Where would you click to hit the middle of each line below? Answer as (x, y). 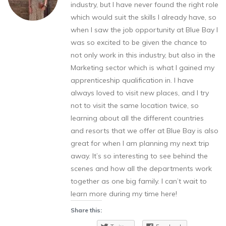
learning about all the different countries (137, 118)
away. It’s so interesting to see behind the (139, 156)
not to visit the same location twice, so (135, 105)
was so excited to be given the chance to (139, 42)
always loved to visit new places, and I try (140, 93)
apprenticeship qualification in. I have (132, 80)
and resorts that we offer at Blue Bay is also (145, 130)
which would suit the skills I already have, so (144, 17)
